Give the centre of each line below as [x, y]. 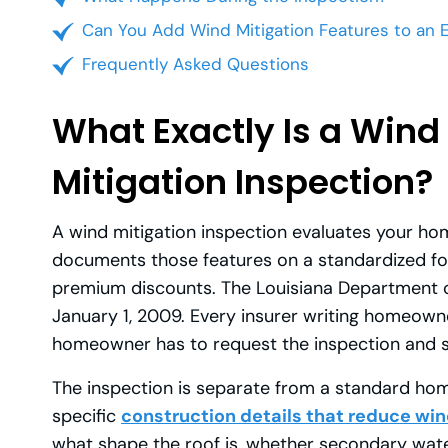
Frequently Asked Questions [195, 63]
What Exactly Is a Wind [246, 130]
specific [86, 415]
